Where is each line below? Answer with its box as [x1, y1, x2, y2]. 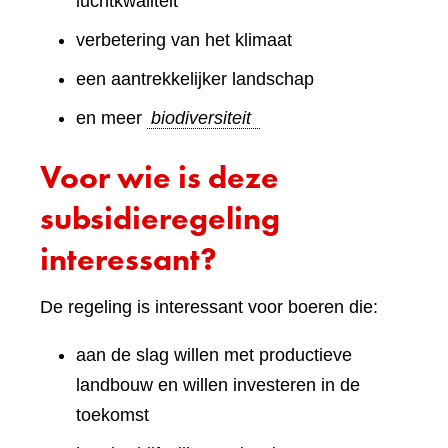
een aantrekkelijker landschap [76, 69, 314, 90]
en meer [76, 108, 147, 129]
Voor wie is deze [40, 157, 279, 199]
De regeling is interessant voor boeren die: [40, 297, 378, 318]
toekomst [76, 405, 149, 426]
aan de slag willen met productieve [76, 345, 352, 366]
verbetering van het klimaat [76, 30, 292, 51]
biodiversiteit [151, 108, 251, 129]
